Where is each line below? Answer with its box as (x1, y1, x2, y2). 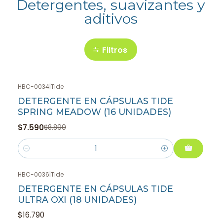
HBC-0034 (18, 82, 49, 91)
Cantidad (18, 149, 52, 159)
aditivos (83, 10, 138, 28)
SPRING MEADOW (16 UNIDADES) (18, 107, 171, 117)
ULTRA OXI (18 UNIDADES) (18, 194, 137, 205)
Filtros (102, 44, 127, 56)
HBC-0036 (18, 170, 49, 179)
